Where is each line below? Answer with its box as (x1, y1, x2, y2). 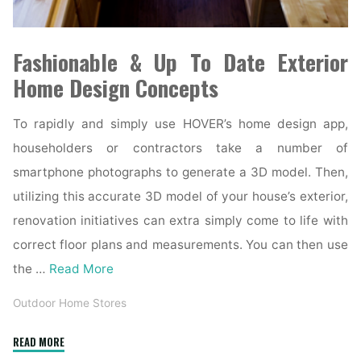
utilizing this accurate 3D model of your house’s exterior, (13, 189, 348, 205)
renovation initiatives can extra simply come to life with (13, 213, 348, 229)
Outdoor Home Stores (13, 297, 127, 310)
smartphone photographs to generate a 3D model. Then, (13, 164, 348, 180)
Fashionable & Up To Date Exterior (13, 45, 348, 79)
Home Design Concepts (13, 71, 219, 105)
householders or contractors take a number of (13, 140, 348, 156)
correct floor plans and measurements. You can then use (13, 237, 348, 253)
